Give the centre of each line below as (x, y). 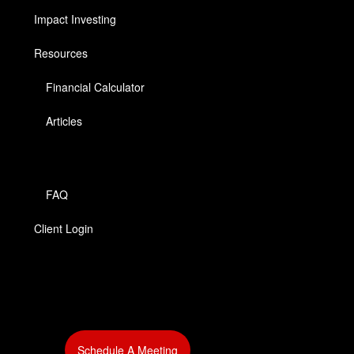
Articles (64, 121)
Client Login (64, 228)
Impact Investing (75, 19)
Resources (61, 53)
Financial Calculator (96, 87)
